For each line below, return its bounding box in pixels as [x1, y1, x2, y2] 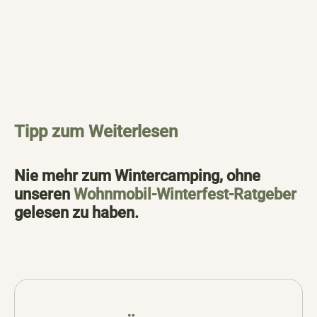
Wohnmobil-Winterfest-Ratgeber [74, 185, 296, 203]
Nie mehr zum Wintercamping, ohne [14, 166, 260, 185]
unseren [14, 185, 74, 203]
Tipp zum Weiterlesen [14, 121, 178, 142]
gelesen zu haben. [14, 203, 139, 221]
